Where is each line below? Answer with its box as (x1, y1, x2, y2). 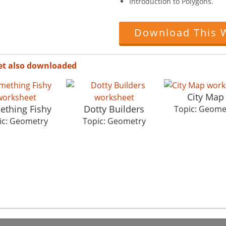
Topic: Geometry (82, 115, 146, 127)
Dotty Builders (84, 102, 144, 115)
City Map (187, 90, 224, 103)
